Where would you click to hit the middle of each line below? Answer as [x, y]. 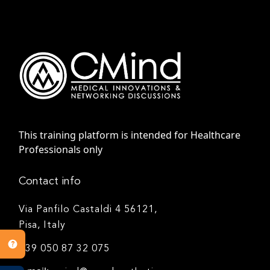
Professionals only [61, 150]
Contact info [50, 182]
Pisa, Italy [42, 226]
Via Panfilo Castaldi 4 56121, [88, 210]
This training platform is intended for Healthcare [130, 135]
